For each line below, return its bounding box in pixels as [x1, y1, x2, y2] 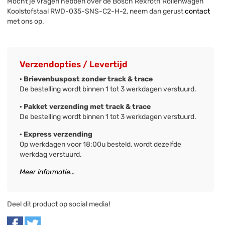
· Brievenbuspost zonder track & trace [20, 75, 153, 84]
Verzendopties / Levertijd [20, 59, 128, 70]
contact [185, 7, 210, 16]
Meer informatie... [20, 168, 75, 177]
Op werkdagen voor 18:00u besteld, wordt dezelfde [20, 140, 182, 149]
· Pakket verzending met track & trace [20, 102, 151, 111]
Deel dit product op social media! [7, 200, 110, 209]
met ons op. [7, 17, 45, 26]
